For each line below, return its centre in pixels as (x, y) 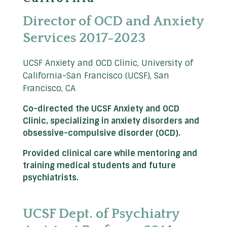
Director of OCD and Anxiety (113, 22)
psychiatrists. (51, 178)
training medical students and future (99, 166)
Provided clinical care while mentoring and (110, 154)
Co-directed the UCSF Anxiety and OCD (101, 109)
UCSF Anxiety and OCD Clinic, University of (108, 63)
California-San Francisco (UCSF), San (96, 76)
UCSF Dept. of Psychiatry (101, 214)
